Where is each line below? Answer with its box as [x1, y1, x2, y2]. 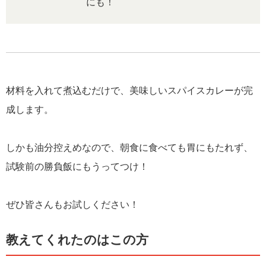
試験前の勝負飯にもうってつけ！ [6, 161, 148, 172]
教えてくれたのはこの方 [6, 232, 148, 246]
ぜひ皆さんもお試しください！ [6, 199, 139, 210]
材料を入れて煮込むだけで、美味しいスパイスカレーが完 [6, 85, 253, 96]
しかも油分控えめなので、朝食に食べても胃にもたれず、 [6, 142, 253, 153]
